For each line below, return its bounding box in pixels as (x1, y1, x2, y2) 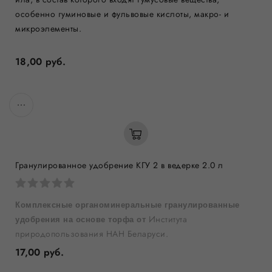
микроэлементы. (15, 22, 81, 35)
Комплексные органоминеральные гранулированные (15, 200, 240, 209)
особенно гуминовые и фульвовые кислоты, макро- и (15, 8, 229, 20)
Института (148, 213, 187, 225)
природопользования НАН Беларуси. (15, 228, 168, 240)
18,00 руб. (15, 55, 66, 69)
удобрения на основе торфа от (15, 215, 149, 224)
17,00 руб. (15, 245, 64, 259)
